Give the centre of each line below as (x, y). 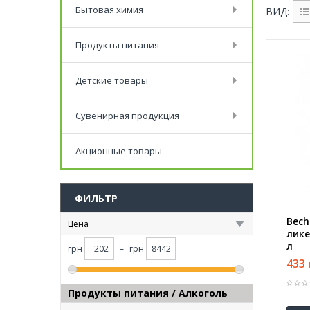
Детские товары (112, 80)
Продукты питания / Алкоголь (148, 293)
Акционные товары (119, 151)
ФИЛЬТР (96, 198)
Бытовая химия (109, 10)
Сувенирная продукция (127, 116)
